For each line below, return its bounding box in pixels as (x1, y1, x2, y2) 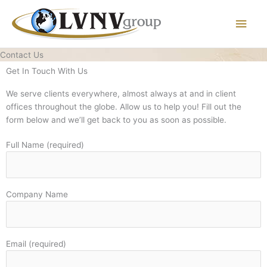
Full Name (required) (6, 140, 84, 150)
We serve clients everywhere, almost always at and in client (6, 89, 236, 99)
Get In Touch (6, 66, 55, 76)
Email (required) (6, 239, 66, 249)
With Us (55, 66, 88, 76)
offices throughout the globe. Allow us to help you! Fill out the (6, 102, 241, 112)
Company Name (6, 190, 68, 200)
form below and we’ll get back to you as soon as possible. (6, 115, 226, 125)
